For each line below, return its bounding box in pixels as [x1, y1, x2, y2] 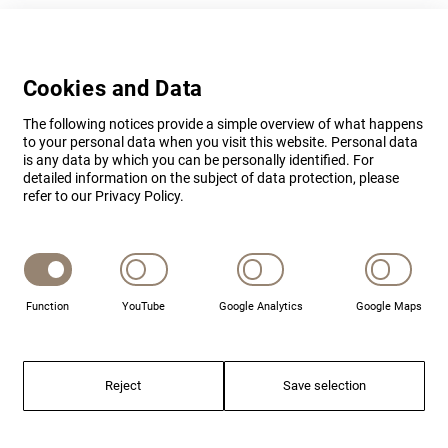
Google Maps [355, 299, 422, 313]
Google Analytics [218, 299, 303, 313]
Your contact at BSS [20, 397, 236, 426]
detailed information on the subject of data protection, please [22, 170, 399, 187]
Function [26, 299, 70, 313]
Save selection [283, 377, 367, 393]
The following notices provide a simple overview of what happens [22, 116, 423, 133]
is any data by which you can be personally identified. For [22, 152, 374, 169]
